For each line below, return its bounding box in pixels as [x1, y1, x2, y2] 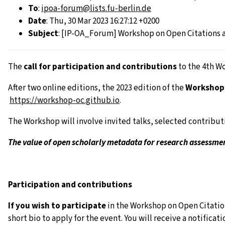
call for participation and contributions [24, 61, 177, 73]
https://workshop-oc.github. [10, 94, 113, 106]
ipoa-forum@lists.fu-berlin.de [41, 3, 151, 15]
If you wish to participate [8, 200, 106, 212]
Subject [28, 28, 58, 40]
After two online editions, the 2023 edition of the [8, 82, 185, 94]
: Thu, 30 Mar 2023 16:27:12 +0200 [46, 15, 159, 27]
